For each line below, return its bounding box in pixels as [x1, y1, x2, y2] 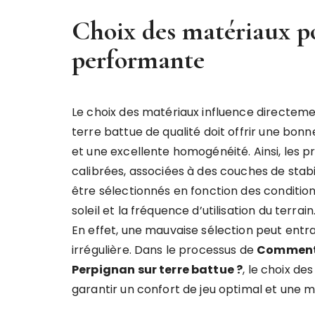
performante [72, 44, 205, 76]
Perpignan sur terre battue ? [72, 262, 243, 278]
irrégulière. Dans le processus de [72, 242, 257, 258]
